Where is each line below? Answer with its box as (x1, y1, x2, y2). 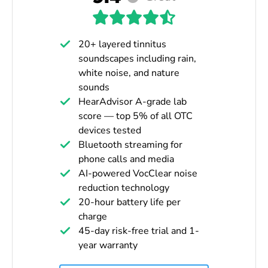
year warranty (78, 238, 138, 252)
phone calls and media (78, 152, 174, 166)
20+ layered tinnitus (78, 37, 166, 51)
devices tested (78, 123, 141, 137)
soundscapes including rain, (78, 51, 196, 65)
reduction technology (78, 181, 169, 194)
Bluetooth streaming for (78, 138, 182, 151)
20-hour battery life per (78, 195, 181, 209)
